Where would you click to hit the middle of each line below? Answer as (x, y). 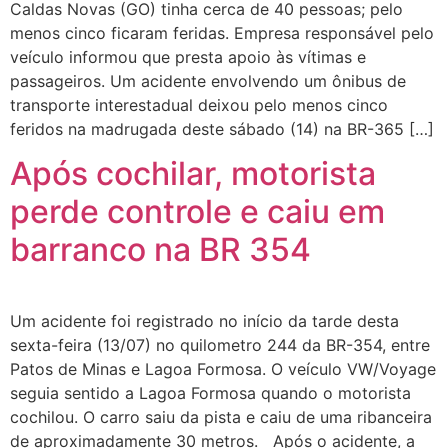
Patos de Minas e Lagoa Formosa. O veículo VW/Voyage (223, 369)
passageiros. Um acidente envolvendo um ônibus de (208, 81)
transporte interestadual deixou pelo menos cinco (199, 105)
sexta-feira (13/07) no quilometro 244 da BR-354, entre (220, 345)
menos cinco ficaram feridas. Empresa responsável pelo (222, 33)
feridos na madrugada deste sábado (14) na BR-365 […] (222, 129)
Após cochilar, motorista (193, 174)
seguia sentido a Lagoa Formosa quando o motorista (210, 393)
